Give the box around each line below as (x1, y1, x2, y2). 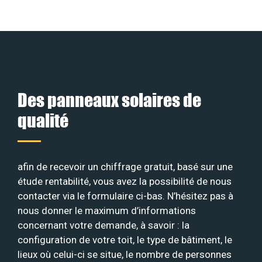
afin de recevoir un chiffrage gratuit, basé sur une (18, 160, 233, 173)
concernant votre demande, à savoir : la (18, 219, 189, 231)
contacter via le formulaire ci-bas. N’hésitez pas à (18, 189, 233, 202)
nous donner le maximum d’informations (18, 204, 196, 216)
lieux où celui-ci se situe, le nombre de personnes (18, 248, 232, 260)
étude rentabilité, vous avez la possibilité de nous (18, 175, 232, 187)
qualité (18, 109, 68, 131)
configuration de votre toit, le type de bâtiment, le (18, 233, 232, 246)
